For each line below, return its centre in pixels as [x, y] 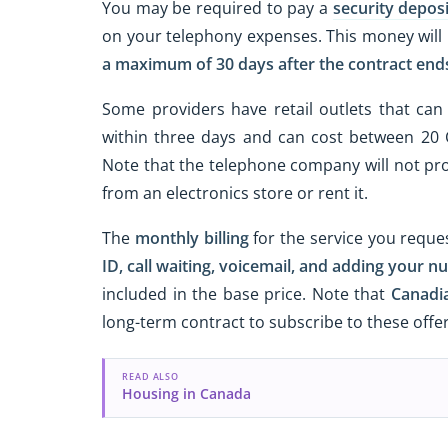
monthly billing [191, 237]
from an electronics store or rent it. [235, 193]
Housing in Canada [186, 393]
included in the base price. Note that [246, 293]
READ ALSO [150, 377]
